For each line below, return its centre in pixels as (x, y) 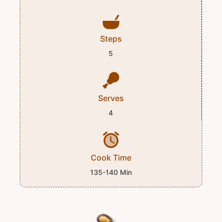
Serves (111, 98)
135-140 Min (111, 172)
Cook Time (111, 158)
